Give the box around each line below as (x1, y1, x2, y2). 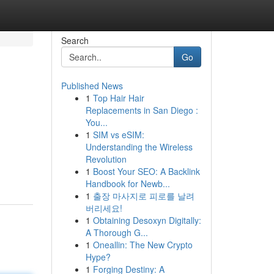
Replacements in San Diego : (85, 104, 198, 116)
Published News (61, 80, 123, 92)
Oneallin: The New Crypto (92, 239, 193, 251)
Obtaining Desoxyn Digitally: (92, 214, 201, 226)
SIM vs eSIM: (92, 128, 144, 141)
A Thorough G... (85, 226, 148, 239)
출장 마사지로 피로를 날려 (92, 190, 194, 202)
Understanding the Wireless (85, 141, 193, 153)
